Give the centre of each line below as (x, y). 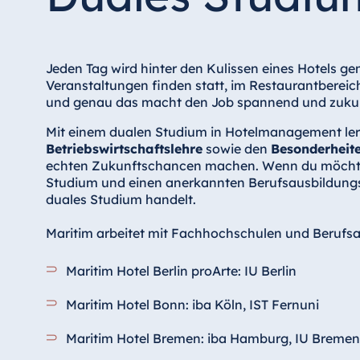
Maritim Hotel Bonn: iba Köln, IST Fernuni (193, 305)
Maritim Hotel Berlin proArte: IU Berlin (182, 270)
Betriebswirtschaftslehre (124, 148)
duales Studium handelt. (121, 199)
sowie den (236, 148)
